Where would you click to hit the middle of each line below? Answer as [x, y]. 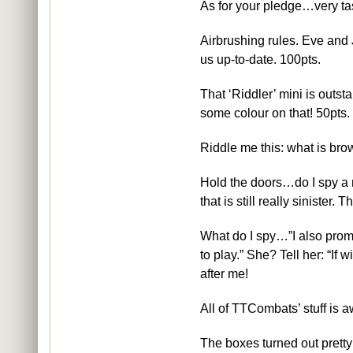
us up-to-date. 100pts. [260, 59]
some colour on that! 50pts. [275, 113]
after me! [224, 273]
